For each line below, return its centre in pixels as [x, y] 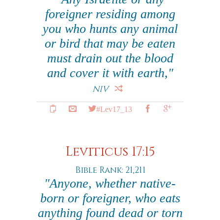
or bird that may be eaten [110, 43]
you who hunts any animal [110, 29]
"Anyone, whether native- [110, 183]
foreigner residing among [110, 14]
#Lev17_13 [114, 109]
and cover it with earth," [110, 73]
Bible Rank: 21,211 [110, 170]
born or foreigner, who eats [110, 198]
